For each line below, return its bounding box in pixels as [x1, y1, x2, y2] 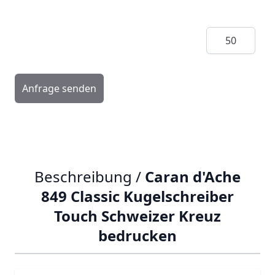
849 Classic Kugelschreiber [41, 186, 234, 206]
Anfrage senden [22, 82, 96, 95]
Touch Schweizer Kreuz [54, 206, 221, 226]
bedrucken [98, 225, 177, 246]
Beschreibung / [34, 166, 145, 187]
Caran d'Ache [145, 166, 241, 187]
